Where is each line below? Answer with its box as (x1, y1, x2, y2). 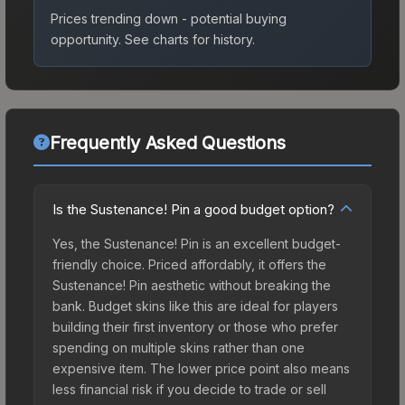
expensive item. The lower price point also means (52, 360, 350, 376)
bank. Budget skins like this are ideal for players (52, 297, 338, 314)
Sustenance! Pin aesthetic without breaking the (52, 277, 331, 293)
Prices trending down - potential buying (51, 10, 287, 26)
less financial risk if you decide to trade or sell (52, 381, 326, 397)
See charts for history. (121, 31, 255, 47)
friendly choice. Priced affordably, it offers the (52, 256, 326, 272)
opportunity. (51, 31, 121, 47)
